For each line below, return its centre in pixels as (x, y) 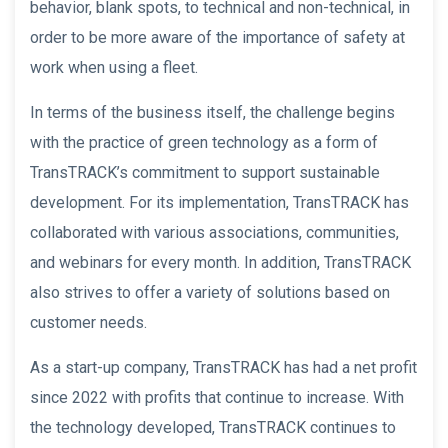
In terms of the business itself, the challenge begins (212, 113)
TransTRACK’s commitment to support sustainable (205, 173)
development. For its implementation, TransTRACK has (219, 203)
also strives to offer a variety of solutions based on (210, 293)
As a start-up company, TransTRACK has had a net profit (223, 368)
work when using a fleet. (114, 68)
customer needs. (88, 323)
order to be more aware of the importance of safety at (217, 38)
